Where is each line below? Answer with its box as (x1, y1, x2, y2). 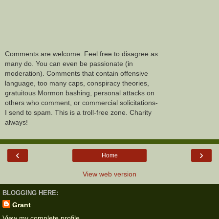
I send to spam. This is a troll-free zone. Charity (5, 109, 152, 117)
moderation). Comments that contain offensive (5, 69, 148, 78)
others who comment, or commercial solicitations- (5, 99, 158, 107)
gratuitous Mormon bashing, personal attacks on (5, 89, 154, 97)
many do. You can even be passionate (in (5, 60, 133, 68)
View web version (83, 170, 136, 178)
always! (5, 118, 28, 127)
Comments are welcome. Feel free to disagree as (5, 50, 158, 58)
